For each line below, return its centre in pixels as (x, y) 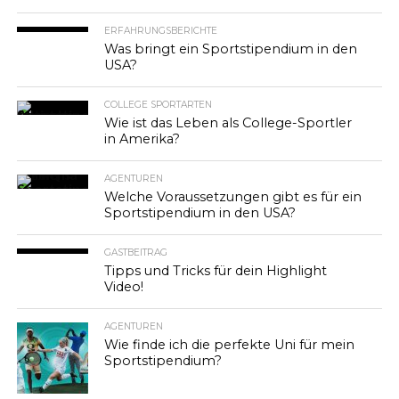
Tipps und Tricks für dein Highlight (216, 271)
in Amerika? (142, 139)
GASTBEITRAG (136, 252)
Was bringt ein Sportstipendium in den (231, 49)
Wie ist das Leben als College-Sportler (228, 123)
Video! (124, 287)
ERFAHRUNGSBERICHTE (161, 31)
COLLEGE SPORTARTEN (159, 105)
